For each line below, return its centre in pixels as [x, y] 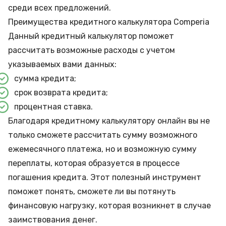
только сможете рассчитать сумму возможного [103, 135]
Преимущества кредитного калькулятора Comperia [109, 22]
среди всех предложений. [60, 8]
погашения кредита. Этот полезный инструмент [105, 177]
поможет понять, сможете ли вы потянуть [92, 191]
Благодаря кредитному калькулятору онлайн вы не [109, 121]
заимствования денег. [53, 220]
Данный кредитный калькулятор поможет [91, 36]
